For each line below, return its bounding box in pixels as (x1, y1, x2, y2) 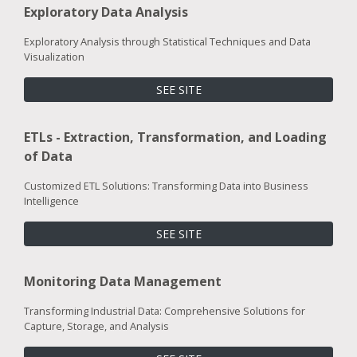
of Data (24, 147, 73, 165)
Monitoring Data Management (24, 272, 222, 290)
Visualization (24, 49, 84, 64)
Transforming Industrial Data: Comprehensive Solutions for (24, 303, 305, 318)
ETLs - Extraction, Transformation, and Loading (24, 127, 327, 146)
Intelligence (24, 193, 79, 208)
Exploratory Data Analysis (24, 2, 188, 21)
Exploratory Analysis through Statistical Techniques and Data (24, 33, 311, 49)
